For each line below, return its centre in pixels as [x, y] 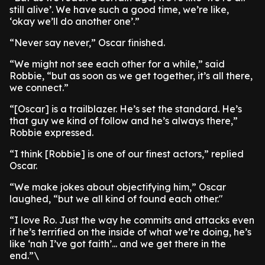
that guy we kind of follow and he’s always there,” [124, 121]
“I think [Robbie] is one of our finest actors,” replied [127, 154]
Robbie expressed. [51, 132]
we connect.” [39, 88]
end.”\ [24, 256]
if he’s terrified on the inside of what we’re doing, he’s [130, 232]
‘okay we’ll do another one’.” [75, 21]
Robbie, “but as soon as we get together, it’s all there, [131, 76]
